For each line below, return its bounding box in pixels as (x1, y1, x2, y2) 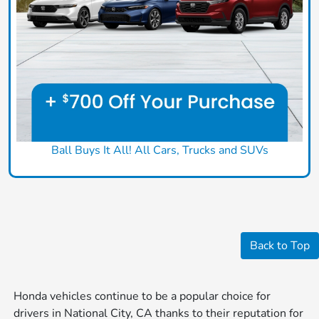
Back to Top (250, 237, 310, 253)
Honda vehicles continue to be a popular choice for (14, 288, 271, 304)
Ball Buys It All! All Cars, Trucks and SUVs (51, 142, 268, 158)
